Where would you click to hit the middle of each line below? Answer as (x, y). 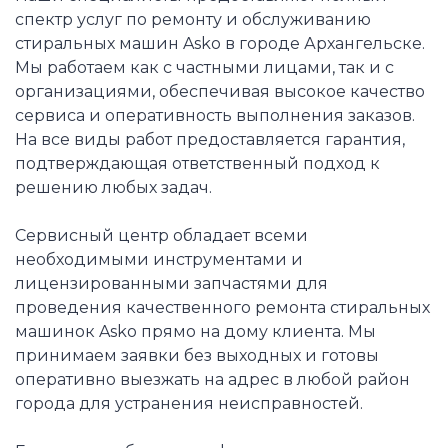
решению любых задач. (113, 188)
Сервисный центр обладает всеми (161, 236)
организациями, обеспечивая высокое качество (220, 92)
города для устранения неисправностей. (189, 404)
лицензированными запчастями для (171, 284)
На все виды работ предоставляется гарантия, (210, 140)
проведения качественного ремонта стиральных (222, 308)
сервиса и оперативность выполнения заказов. (215, 116)
